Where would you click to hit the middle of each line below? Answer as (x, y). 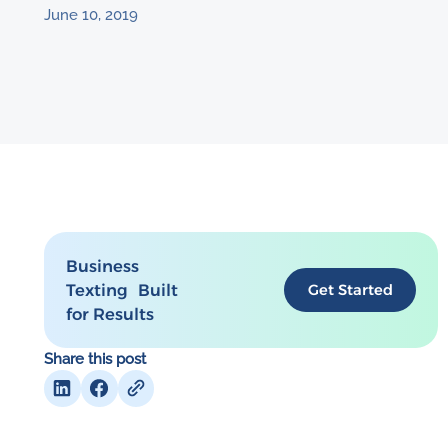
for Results (110, 313)
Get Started (350, 289)
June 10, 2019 (91, 14)
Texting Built (122, 289)
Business (103, 265)
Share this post (95, 358)
